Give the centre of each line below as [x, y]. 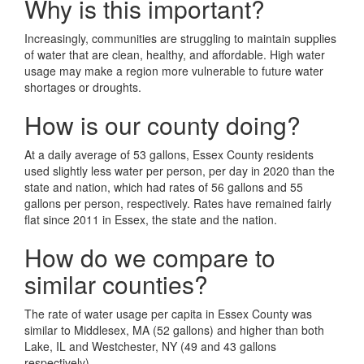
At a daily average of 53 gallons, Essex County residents [169, 155]
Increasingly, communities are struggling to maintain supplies [180, 39]
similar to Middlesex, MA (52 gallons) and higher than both [174, 330]
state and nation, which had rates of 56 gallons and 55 [164, 187]
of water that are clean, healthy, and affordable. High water [175, 55]
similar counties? [116, 284]
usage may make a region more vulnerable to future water [174, 71]
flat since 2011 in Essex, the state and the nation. [151, 220]
